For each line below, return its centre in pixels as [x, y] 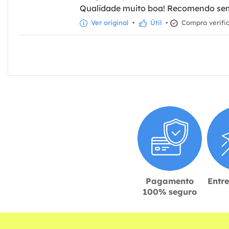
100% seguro [170, 191]
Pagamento [170, 181]
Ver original [109, 23]
